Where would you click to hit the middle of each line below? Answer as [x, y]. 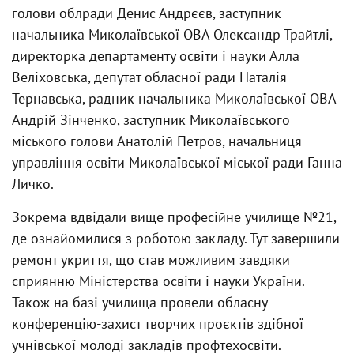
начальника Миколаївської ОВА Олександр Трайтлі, [172, 34]
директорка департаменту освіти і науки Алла [156, 56]
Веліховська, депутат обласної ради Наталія [149, 77]
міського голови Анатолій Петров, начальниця [157, 141]
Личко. [33, 184]
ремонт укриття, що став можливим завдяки [151, 260]
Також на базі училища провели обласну [139, 302]
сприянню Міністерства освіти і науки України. [158, 281]
